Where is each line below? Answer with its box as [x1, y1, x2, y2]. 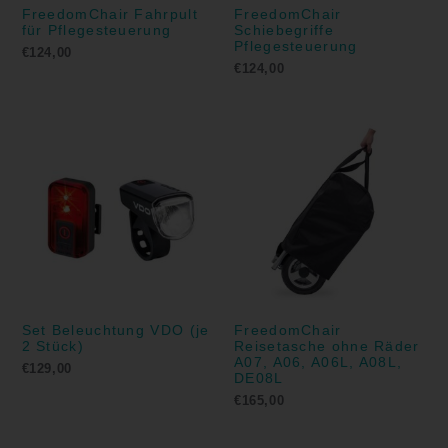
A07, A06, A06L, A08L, [234, 354, 403, 371]
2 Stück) [21, 338, 84, 355]
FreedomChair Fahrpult [21, 6, 198, 23]
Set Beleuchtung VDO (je [21, 322, 210, 339]
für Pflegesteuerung [21, 22, 172, 39]
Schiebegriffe [234, 22, 334, 39]
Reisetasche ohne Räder [234, 338, 420, 355]
